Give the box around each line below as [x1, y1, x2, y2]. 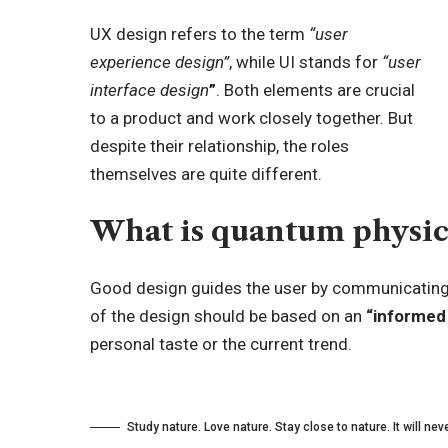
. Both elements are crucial [216, 80, 416, 101]
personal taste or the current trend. [90, 334, 353, 355]
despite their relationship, [90, 136, 284, 157]
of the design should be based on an [90, 306, 367, 327]
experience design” [90, 52, 230, 73]
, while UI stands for [229, 52, 383, 73]
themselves [90, 164, 178, 185]
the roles [283, 136, 350, 157]
